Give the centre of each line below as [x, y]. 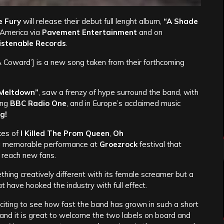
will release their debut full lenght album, [92, 21]
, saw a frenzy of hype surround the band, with [118, 92]
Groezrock [118, 144]
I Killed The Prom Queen [65, 133]
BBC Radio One [38, 103]
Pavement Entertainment [89, 32]
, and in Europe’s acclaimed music [123, 103]
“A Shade [181, 21]
